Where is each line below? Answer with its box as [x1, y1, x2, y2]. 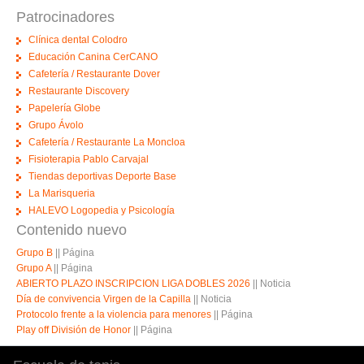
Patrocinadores [15, 9, 115, 26]
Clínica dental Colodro [28, 34, 128, 46]
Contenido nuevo [15, 222, 127, 239]
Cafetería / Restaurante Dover [28, 68, 160, 80]
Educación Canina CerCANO [28, 51, 158, 63]
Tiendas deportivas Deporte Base [28, 171, 176, 183]
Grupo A [15, 262, 51, 275]
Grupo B [15, 247, 53, 259]
